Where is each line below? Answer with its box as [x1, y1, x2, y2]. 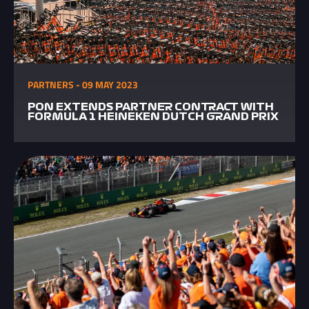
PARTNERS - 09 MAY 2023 [28, 77, 138, 92]
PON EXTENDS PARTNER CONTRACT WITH [28, 102, 274, 112]
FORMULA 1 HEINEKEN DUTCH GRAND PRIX [28, 112, 279, 121]
